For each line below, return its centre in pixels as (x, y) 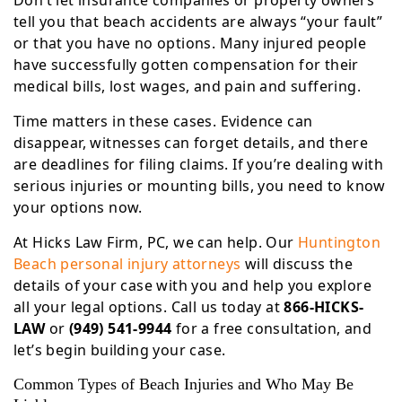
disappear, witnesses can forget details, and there (191, 143)
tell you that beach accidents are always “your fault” (198, 22)
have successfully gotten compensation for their (186, 65)
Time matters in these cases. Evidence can (163, 121)
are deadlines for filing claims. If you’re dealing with (198, 164)
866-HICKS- (324, 307)
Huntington (340, 242)
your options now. (78, 207)
